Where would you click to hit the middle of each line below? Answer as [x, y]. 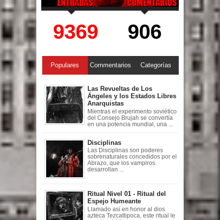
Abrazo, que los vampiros [121, 163]
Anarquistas [106, 104]
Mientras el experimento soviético [132, 111]
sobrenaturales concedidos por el [132, 157]
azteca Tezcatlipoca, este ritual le [131, 215]
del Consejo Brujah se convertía [130, 118]
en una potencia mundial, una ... [130, 124]
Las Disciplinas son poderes [125, 151]
